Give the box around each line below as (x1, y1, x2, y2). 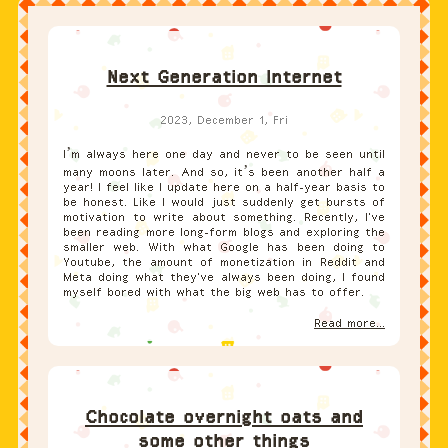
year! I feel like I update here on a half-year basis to (63, 179, 385, 194)
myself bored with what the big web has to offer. (63, 284, 364, 299)
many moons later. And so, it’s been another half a (63, 164, 385, 179)
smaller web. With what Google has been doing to (63, 239, 385, 254)
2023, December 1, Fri (160, 112, 288, 127)
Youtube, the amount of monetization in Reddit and (63, 254, 385, 269)
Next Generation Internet (106, 65, 342, 88)
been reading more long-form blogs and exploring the (63, 224, 385, 239)
